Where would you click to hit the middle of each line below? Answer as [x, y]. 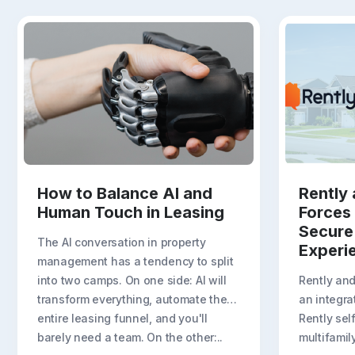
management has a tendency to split [136, 261]
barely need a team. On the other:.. [130, 337]
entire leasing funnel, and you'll [122, 318]
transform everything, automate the [132, 299]
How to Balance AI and [125, 193]
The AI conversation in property [122, 242]
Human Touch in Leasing [131, 212]
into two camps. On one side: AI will [132, 280]
